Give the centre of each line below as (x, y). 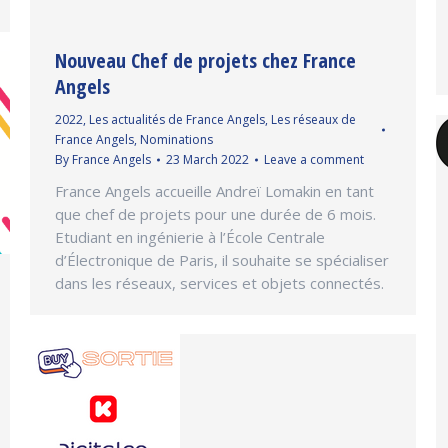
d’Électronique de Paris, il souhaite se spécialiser (222, 259)
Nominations (176, 139)
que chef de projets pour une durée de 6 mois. (215, 213)
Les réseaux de (313, 119)
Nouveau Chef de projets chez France (205, 60)
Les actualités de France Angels (177, 119)
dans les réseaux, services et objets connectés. (219, 282)
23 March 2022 (207, 159)
